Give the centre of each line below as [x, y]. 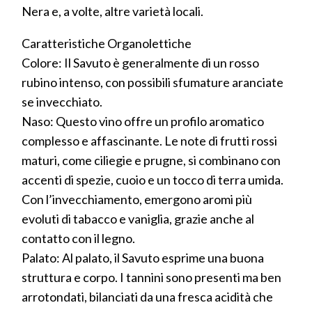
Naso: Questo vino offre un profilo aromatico [143, 121]
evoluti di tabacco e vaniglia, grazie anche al [138, 218]
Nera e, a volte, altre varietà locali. [112, 11]
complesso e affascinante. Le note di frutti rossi [149, 140]
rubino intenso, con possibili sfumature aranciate [153, 82]
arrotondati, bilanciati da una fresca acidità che [147, 296]
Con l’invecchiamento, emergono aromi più [137, 199]
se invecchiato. [62, 101]
